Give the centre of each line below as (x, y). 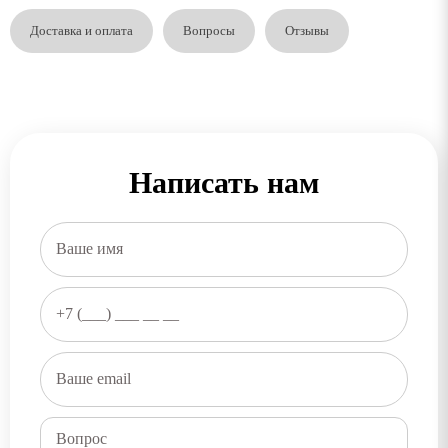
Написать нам (224, 182)
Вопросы (209, 30)
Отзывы (307, 30)
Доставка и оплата (81, 30)
